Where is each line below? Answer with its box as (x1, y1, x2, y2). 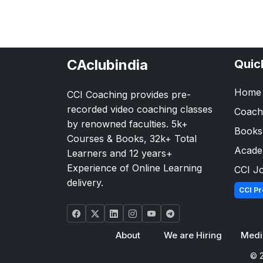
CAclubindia (67, 56, 148, 73)
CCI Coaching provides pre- (67, 88, 191, 100)
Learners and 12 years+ (67, 147, 173, 159)
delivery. (67, 176, 103, 188)
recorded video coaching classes (67, 103, 213, 115)
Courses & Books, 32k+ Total (67, 132, 197, 144)
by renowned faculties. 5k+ (67, 117, 188, 130)
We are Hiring (164, 229, 222, 241)
